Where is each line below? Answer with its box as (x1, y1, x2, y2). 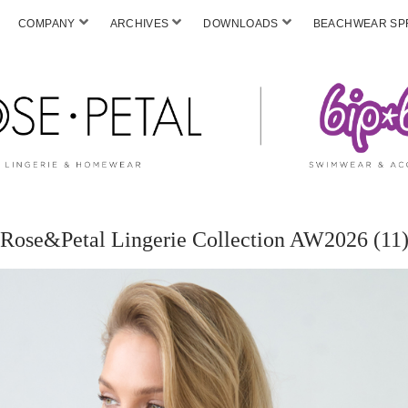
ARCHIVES (109, 17, 169, 30)
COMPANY (18, 17, 76, 30)
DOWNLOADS (203, 17, 279, 30)
